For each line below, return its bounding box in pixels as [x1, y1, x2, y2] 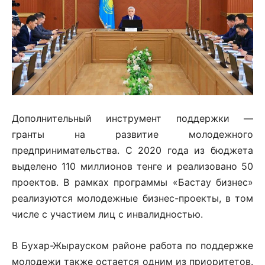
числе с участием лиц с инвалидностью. [12, 208, 203, 220]
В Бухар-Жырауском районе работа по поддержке [12, 239, 253, 251]
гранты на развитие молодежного [12, 128, 253, 140]
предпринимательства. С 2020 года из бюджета [12, 144, 253, 156]
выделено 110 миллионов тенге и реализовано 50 [12, 160, 253, 172]
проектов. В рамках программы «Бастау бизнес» [12, 176, 253, 188]
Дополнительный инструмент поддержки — [12, 112, 253, 124]
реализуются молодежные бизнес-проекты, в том [12, 192, 253, 204]
